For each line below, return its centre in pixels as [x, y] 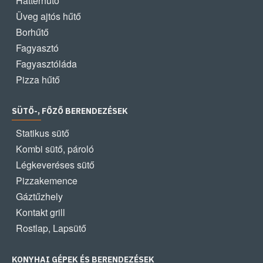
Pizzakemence [47, 181]
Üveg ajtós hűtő [48, 16]
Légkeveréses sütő [55, 165]
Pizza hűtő [38, 80]
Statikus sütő [43, 133]
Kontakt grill [41, 212]
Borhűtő [32, 32]
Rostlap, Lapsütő [51, 228]
